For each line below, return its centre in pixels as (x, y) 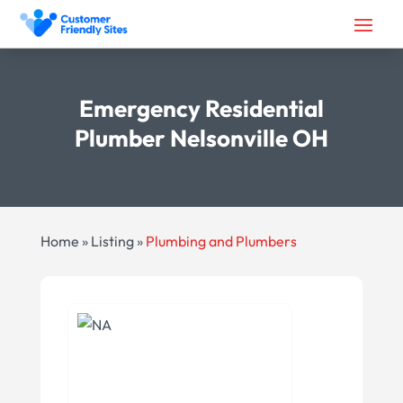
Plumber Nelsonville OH (201, 138)
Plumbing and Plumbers (221, 241)
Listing (112, 241)
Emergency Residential (201, 108)
